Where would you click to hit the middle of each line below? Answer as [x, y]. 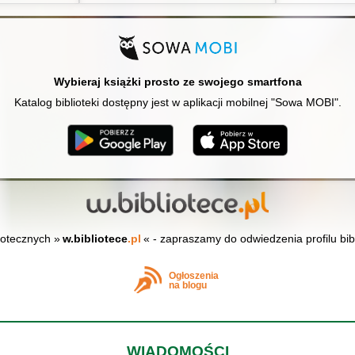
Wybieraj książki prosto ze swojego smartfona [177, 81]
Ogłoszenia [193, 276]
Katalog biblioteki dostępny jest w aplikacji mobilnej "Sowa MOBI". [177, 102]
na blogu [187, 286]
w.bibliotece [95, 238]
